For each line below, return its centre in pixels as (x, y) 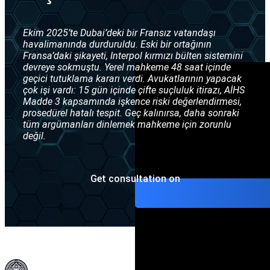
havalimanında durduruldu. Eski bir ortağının (117, 45)
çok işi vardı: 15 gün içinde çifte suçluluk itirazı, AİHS (134, 90)
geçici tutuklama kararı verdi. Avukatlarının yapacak (132, 79)
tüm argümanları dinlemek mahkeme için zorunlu (127, 125)
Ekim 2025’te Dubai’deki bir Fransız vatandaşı (119, 33)
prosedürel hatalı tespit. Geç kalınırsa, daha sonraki (131, 113)
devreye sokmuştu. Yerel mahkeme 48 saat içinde (127, 67)
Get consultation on (135, 178)
